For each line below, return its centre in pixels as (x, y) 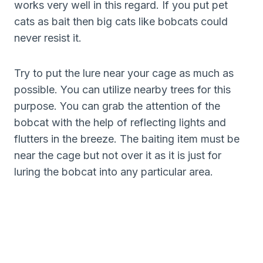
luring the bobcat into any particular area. (114, 171)
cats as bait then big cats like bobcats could (121, 21)
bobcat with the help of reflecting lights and (120, 122)
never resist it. (48, 38)
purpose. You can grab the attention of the (117, 106)
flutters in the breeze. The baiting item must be (127, 139)
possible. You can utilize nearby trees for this (122, 89)
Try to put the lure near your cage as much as (124, 73)
